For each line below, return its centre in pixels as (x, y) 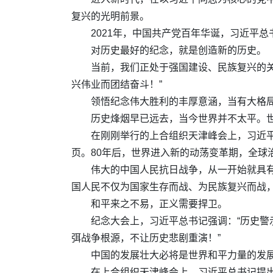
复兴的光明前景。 (110, 16)
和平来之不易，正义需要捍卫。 (159, 204)
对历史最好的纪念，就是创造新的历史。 (179, 50)
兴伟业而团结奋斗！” (117, 84)
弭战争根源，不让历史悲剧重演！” (146, 238)
